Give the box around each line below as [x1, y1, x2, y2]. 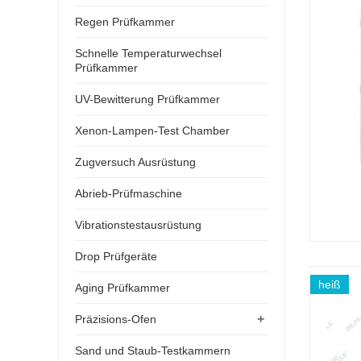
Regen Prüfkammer [75, 15, 175, 28]
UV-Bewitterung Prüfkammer [75, 92, 220, 106]
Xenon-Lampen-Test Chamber [75, 123, 230, 137]
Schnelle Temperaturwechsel [75, 46, 222, 60]
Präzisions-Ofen [75, 312, 156, 326]
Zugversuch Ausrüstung [75, 155, 196, 168]
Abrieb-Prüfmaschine [75, 186, 182, 200]
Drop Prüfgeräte [75, 249, 157, 263]
